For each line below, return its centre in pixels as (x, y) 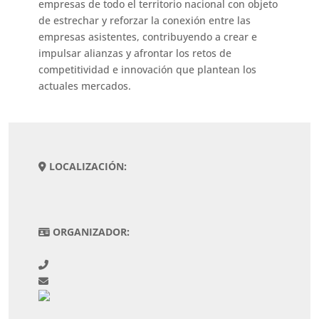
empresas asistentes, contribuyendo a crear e (148, 37)
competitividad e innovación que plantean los (148, 69)
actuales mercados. (85, 86)
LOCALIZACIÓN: (88, 166)
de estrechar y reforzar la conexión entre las (145, 20)
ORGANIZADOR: (91, 232)
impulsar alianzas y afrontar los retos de (135, 53)
